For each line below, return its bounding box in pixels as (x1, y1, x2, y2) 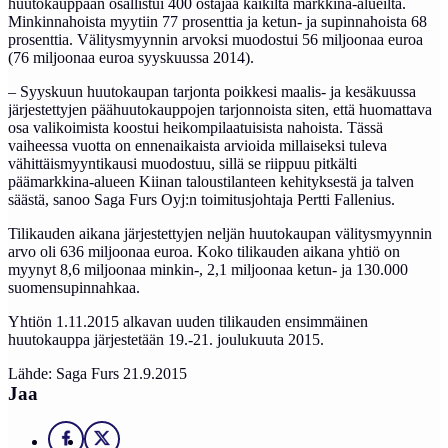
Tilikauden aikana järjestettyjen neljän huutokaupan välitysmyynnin (8, 225, 432, 242)
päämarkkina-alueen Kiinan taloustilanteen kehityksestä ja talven (8, 173, 414, 190)
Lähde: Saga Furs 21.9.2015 (8, 365, 187, 382)
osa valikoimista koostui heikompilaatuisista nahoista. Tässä (8, 119, 383, 136)
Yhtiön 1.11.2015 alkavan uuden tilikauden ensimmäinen (8, 313, 368, 330)
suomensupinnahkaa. (8, 279, 140, 296)
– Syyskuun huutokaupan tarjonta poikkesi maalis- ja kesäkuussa (8, 83, 416, 100)
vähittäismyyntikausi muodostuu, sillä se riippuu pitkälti (8, 155, 357, 172)
